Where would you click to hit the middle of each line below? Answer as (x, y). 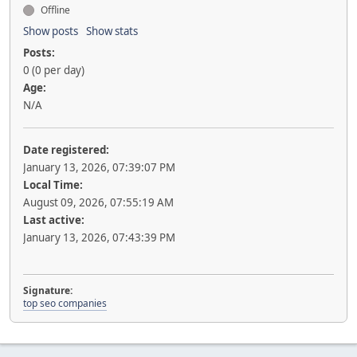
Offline (54, 10)
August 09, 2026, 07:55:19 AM (98, 202)
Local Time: (53, 185)
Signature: (48, 290)
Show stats (112, 31)
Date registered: (66, 150)
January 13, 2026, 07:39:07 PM (99, 167)
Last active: (54, 220)
